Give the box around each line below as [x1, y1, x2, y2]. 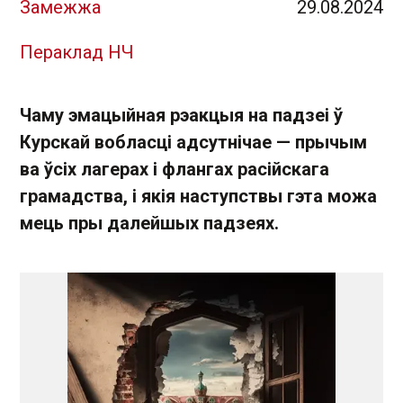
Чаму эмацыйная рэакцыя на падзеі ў [20, 104, 343, 126]
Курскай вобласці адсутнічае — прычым [20, 131, 367, 153]
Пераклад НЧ [20, 41, 134, 63]
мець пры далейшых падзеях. [20, 212, 279, 234]
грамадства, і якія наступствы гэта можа [20, 185, 377, 207]
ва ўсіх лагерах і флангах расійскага [20, 158, 329, 180]
